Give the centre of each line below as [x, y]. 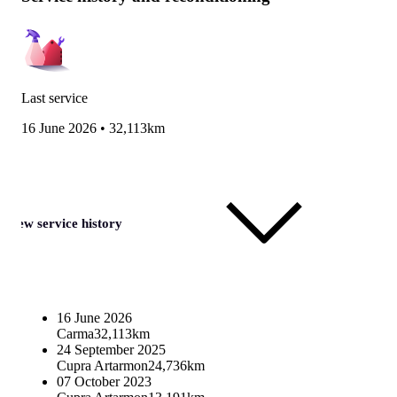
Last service [54, 97]
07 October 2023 [104, 381]
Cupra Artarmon [102, 365]
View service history [64, 223]
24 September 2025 [111, 349]
